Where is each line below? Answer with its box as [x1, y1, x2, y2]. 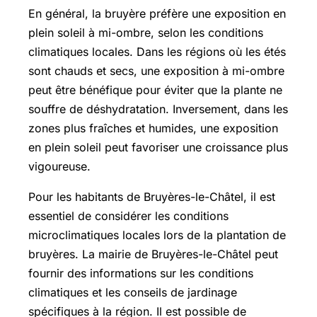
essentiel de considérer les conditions [28, 208, 229, 223]
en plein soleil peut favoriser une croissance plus [28, 139, 288, 154]
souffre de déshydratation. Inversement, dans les [28, 101, 288, 116]
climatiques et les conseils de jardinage [28, 284, 237, 299]
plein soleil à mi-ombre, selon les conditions [28, 25, 263, 40]
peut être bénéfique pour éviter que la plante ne [28, 82, 282, 97]
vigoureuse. [28, 158, 91, 173]
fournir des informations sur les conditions [28, 265, 253, 280]
